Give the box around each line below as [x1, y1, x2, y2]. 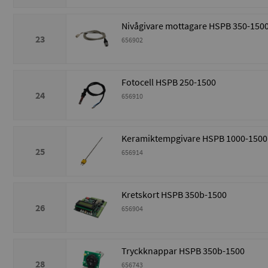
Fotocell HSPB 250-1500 [121, 76, 216, 89]
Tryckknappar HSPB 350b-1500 [121, 245, 245, 257]
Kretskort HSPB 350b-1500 [121, 188, 227, 201]
